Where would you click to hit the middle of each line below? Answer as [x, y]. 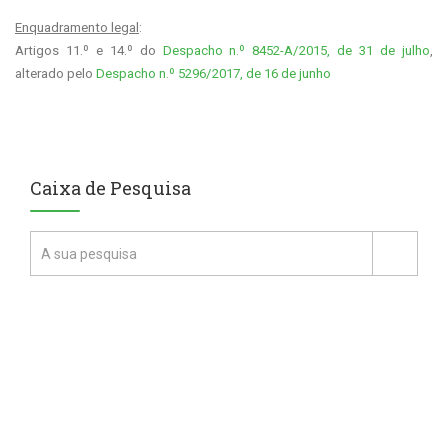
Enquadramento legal [77, 27]
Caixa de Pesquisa [110, 188]
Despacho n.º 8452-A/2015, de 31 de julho [296, 50]
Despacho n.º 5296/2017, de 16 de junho [213, 73]
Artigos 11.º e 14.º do [89, 50]
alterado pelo [55, 73]
